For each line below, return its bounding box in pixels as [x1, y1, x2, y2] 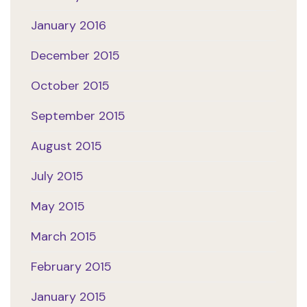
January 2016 [31, 17, 106, 34]
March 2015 [31, 228, 97, 245]
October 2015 [31, 77, 110, 95]
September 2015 [31, 108, 125, 125]
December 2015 [31, 47, 120, 64]
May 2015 [31, 198, 85, 215]
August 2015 [31, 138, 102, 155]
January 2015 [31, 288, 106, 306]
